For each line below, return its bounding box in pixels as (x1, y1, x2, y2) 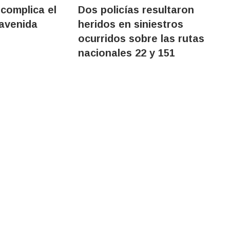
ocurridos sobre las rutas (78, 32, 205, 44)
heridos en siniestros (78, 18, 184, 30)
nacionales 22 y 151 (78, 47, 176, 59)
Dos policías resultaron (78, 4, 195, 15)
